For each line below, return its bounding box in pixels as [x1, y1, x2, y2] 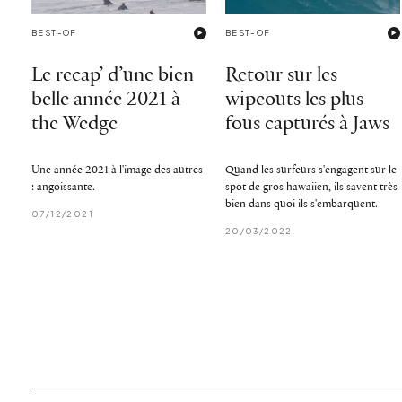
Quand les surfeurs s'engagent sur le [224, 163, 397, 176]
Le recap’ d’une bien [31, 65, 194, 86]
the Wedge [31, 113, 118, 135]
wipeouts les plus [224, 89, 363, 110]
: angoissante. [31, 180, 95, 193]
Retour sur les [224, 65, 337, 86]
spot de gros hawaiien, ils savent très [224, 180, 398, 193]
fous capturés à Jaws [224, 113, 389, 135]
